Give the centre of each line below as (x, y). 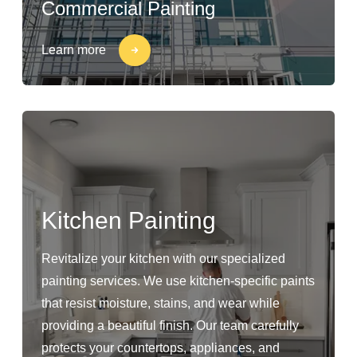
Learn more (74, 50)
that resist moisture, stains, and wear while (161, 303)
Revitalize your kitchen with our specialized (163, 259)
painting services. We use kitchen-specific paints (178, 281)
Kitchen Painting (129, 220)
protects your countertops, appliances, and (161, 348)
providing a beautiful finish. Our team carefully (170, 326)
